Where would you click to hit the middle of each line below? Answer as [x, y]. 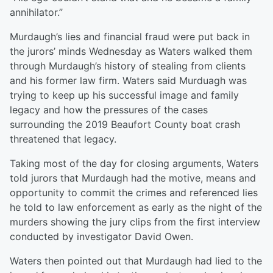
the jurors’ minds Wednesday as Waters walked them [131, 51]
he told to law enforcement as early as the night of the [136, 207]
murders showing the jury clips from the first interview [135, 222]
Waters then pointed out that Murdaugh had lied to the [136, 261]
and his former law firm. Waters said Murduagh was [128, 81]
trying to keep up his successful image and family [124, 95]
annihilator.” [36, 12]
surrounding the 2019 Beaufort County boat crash [125, 125]
